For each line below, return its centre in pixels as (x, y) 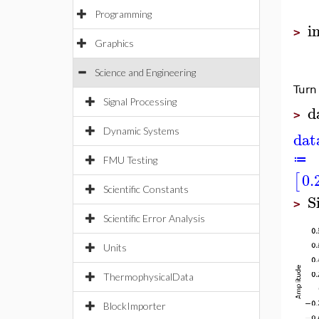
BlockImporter (135, 306)
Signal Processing (140, 101)
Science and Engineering (145, 72)
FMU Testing (130, 160)
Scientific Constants (146, 189)
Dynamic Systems (141, 131)
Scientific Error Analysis (154, 218)
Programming (123, 14)
